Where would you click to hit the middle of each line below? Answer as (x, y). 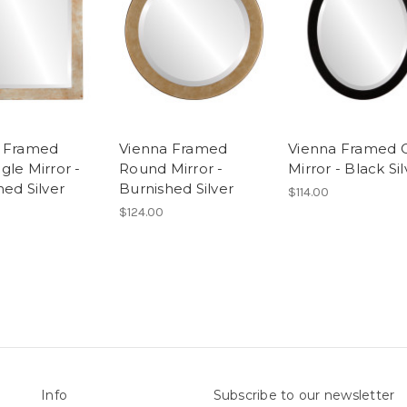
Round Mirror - (171, 168)
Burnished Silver (176, 188)
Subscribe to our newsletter (304, 395)
